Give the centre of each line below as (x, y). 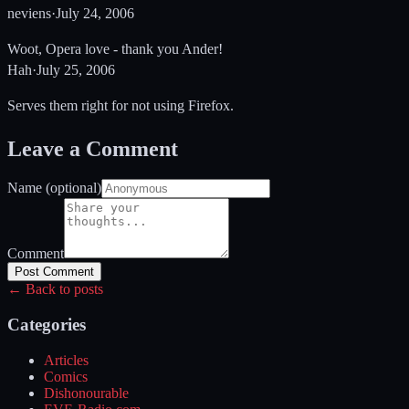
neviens (29, 13)
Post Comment (54, 272)
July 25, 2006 (76, 69)
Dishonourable (86, 393)
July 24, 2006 (95, 13)
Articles (66, 360)
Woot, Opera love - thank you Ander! (115, 48)
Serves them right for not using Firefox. (121, 105)
